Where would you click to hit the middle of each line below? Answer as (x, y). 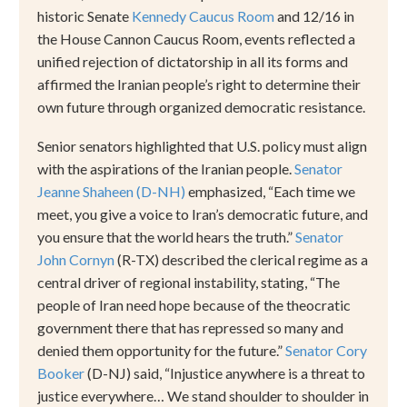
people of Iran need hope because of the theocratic (194, 304)
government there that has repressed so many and (190, 327)
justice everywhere (95, 395)
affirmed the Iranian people (121, 84)
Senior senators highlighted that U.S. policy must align (202, 145)
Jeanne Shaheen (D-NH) (111, 191)
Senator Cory (326, 350)
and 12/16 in (314, 16)
